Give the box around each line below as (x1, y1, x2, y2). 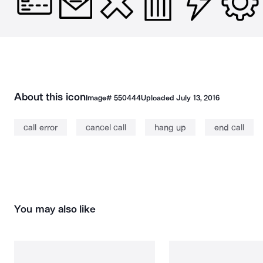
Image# (85, 93, 114, 102)
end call (214, 122, 244, 133)
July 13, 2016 (176, 93, 220, 102)
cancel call (85, 122, 126, 133)
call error (23, 122, 58, 133)
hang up (154, 122, 186, 133)
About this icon (14, 90, 86, 103)
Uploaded (140, 93, 177, 102)
